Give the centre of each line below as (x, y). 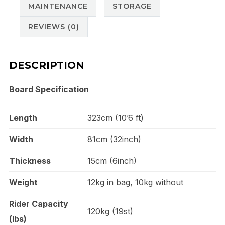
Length (23, 117)
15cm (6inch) (112, 160)
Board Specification (49, 89)
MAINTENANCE (58, 6)
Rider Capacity (38, 204)
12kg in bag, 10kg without (135, 182)
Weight (23, 182)
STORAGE (132, 6)
